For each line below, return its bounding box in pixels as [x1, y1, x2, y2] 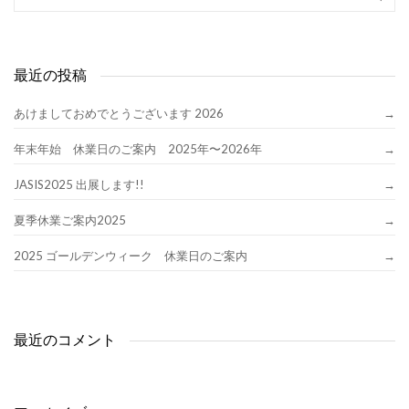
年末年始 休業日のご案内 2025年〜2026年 [14, 142, 262, 156]
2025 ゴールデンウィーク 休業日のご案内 [14, 248, 247, 263]
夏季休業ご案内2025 [14, 213, 126, 227]
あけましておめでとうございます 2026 [14, 106, 224, 121]
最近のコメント [14, 331, 116, 349]
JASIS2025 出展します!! [14, 177, 144, 192]
